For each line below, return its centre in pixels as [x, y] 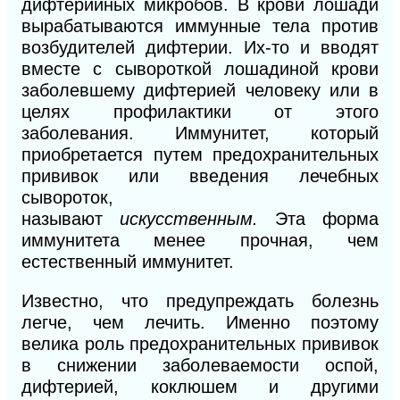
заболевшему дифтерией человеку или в [200, 91]
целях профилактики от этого [200, 112]
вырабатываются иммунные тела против [200, 26]
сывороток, [67, 198]
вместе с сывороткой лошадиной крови [200, 69]
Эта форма [327, 219]
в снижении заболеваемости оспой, [200, 366]
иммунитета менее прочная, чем [200, 241]
